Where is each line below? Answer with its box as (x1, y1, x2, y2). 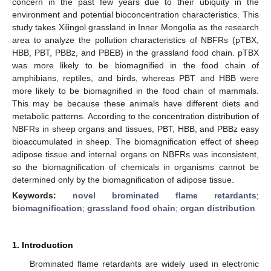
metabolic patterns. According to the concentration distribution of (12, 111, 259, 121)
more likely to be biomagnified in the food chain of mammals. (12, 85, 259, 96)
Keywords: (12, 190, 73, 200)
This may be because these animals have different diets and (12, 98, 259, 108)
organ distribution (180, 203, 255, 213)
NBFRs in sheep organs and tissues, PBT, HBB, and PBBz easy (12, 123, 259, 134)
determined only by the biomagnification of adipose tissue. (12, 174, 234, 184)
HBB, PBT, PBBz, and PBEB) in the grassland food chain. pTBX (12, 47, 259, 57)
